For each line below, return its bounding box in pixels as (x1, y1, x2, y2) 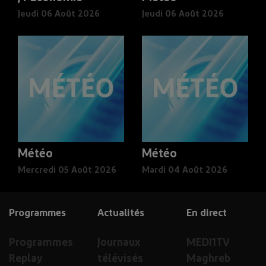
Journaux (97, 237, 141, 249)
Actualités (97, 208, 145, 218)
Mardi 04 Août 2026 (142, 166, 227, 175)
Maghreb (186, 253, 230, 265)
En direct (186, 208, 227, 218)
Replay (9, 253, 43, 265)
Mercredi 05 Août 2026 (18, 166, 116, 175)
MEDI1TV (186, 237, 230, 249)
